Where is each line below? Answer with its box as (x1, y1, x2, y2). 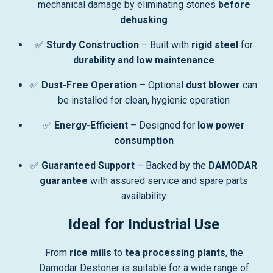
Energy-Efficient (54, 119, 128, 131)
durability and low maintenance (73, 54, 214, 66)
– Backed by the (135, 160, 208, 171)
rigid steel (191, 39, 238, 51)
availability (121, 190, 166, 202)
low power (197, 119, 245, 131)
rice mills (69, 247, 112, 258)
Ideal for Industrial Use (68, 216, 219, 233)
